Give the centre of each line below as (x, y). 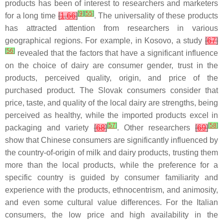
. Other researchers (156, 128)
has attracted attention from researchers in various (111, 28)
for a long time (32, 16)
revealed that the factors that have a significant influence (116, 53)
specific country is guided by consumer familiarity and (111, 177)
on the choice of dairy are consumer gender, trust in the (111, 65)
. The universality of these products (156, 16)
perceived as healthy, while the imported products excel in (111, 115)
